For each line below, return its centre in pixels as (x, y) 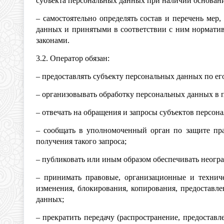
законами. (53, 40)
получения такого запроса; (81, 141)
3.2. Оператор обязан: (73, 58)
